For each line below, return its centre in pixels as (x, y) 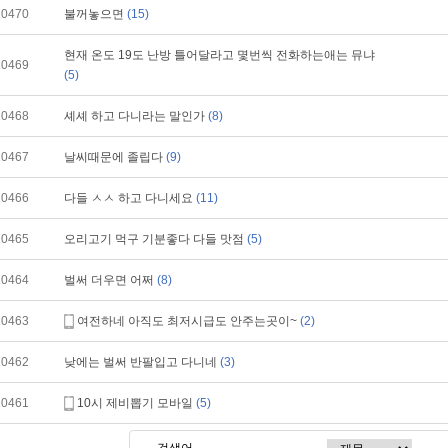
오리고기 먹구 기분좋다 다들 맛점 (155, 239)
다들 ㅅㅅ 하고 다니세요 (130, 198)
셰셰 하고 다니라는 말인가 (136, 116)
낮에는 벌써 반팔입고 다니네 (142, 362)
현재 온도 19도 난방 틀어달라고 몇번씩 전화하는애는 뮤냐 (219, 55)
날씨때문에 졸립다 (115, 157)
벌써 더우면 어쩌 (110, 280)
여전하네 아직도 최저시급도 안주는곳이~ (188, 321)
